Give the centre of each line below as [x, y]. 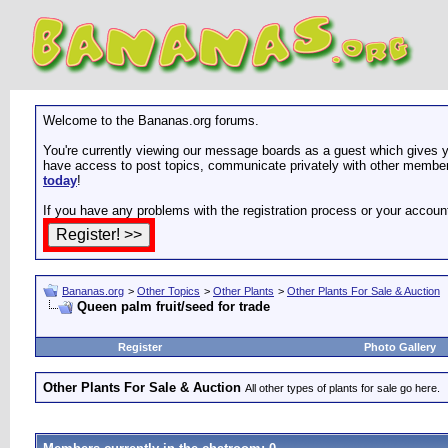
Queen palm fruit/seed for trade [173, 306]
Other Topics [168, 291]
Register [140, 347]
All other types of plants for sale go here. [342, 388]
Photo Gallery [400, 347]
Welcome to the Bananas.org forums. [151, 120]
